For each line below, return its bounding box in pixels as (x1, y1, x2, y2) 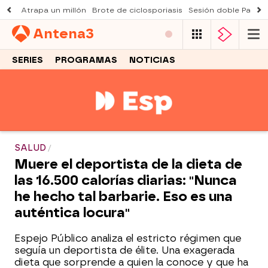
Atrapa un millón (21, 6, 86, 14)
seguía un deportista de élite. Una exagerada (14, 244, 234, 256)
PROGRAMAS (55, 54, 117, 65)
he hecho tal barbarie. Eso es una (14, 188, 233, 205)
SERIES (12, 54, 43, 65)
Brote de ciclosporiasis (92, 6, 182, 14)
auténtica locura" (14, 204, 130, 221)
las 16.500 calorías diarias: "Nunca (14, 172, 237, 188)
